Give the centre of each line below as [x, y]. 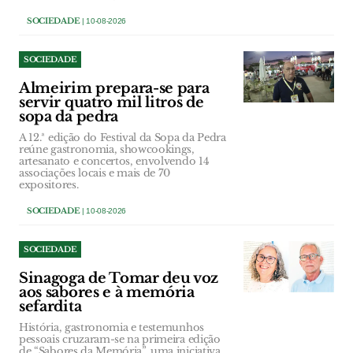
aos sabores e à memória [107, 292]
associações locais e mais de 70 [95, 173]
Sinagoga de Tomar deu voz [119, 278]
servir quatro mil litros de [111, 102]
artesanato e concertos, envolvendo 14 [114, 161]
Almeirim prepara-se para [114, 88]
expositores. [49, 185]
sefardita [50, 307]
